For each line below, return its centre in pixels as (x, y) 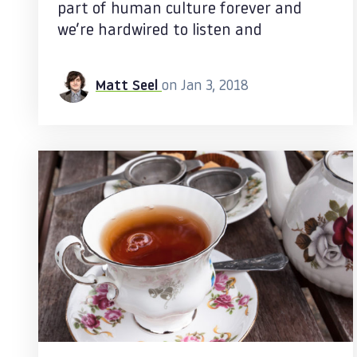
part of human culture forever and (180, 10)
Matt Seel (129, 86)
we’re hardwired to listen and (160, 31)
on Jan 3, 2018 (205, 86)
